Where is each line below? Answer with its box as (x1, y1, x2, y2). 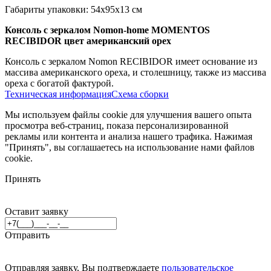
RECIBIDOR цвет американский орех (5, 35, 171, 46)
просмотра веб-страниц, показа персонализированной (5, 120, 229, 131)
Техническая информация (5, 88, 111, 99)
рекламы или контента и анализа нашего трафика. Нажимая (5, 131, 252, 142)
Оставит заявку (5, 206, 68, 217)
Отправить (5, 229, 50, 240)
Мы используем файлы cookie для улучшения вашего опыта (5, 109, 252, 120)
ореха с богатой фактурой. (5, 77, 114, 88)
